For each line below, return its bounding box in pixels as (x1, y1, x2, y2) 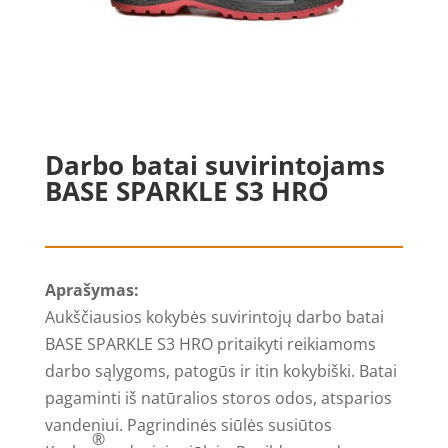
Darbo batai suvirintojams (44, 147, 385, 184)
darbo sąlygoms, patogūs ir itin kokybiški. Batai (44, 360, 397, 383)
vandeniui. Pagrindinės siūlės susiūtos (44, 414, 332, 437)
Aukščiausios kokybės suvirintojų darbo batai (44, 306, 384, 329)
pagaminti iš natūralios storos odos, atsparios (44, 387, 392, 410)
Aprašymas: (44, 279, 139, 302)
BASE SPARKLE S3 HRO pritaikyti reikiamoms (44, 333, 376, 356)
